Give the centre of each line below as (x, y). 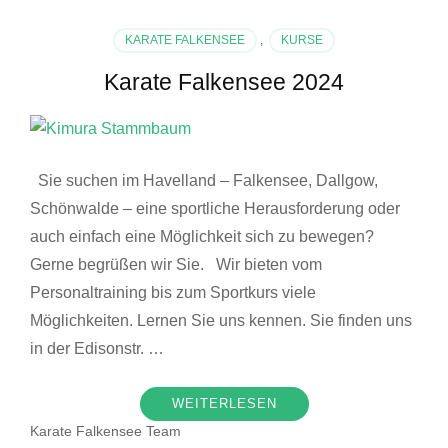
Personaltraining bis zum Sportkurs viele (173, 293)
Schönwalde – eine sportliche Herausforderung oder (215, 209)
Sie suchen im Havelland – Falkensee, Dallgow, (204, 181)
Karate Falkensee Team (105, 431)
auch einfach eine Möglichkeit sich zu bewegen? (202, 237)
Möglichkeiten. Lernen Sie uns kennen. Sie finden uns (221, 321)
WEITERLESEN (224, 404)
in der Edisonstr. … (97, 349)
